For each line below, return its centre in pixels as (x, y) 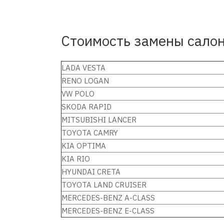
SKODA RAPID (86, 106)
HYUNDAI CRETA (91, 171)
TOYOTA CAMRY (90, 132)
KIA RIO (76, 158)
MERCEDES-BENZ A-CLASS (108, 197)
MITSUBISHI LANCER (100, 119)
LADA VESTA (83, 67)
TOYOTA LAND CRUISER (104, 184)
